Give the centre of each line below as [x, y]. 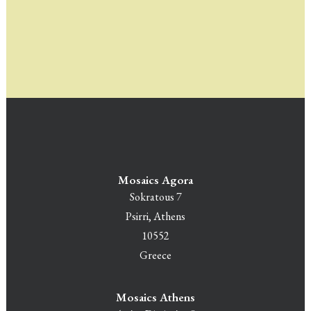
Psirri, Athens [155, 216]
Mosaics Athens [155, 297]
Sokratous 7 [155, 197]
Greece [155, 255]
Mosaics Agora [155, 180]
